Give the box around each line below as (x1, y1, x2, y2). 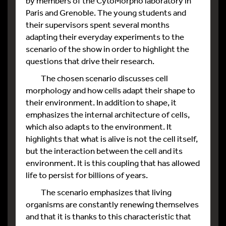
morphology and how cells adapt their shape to (26, 85, 195, 95)
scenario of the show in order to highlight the (26, 43, 189, 54)
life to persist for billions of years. (26, 169, 148, 180)
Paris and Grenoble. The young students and (26, 7, 186, 18)
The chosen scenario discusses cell (26, 73, 168, 83)
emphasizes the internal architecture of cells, (26, 109, 190, 120)
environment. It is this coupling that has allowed (26, 157, 200, 168)
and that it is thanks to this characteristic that (26, 211, 191, 221)
